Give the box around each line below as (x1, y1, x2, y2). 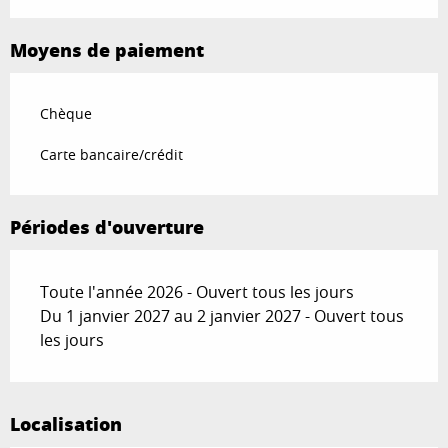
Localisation (10, 411, 122, 438)
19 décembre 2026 (74, 22, 221, 45)
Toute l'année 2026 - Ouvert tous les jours (40, 281, 354, 304)
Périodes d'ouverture (10, 214, 204, 241)
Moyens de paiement (10, 37, 204, 64)
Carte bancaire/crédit (40, 145, 183, 165)
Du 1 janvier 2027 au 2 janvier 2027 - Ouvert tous (40, 305, 404, 328)
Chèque (40, 104, 92, 124)
